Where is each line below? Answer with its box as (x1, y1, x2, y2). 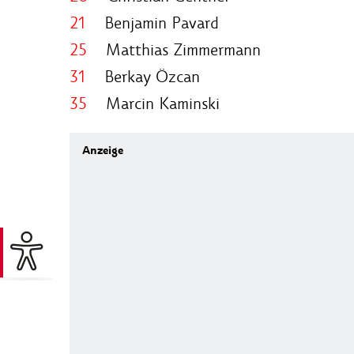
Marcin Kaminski (92, 92, 220, 114)
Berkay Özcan (95, 66, 200, 87)
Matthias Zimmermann (92, 39, 261, 60)
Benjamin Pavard (90, 12, 219, 33)
